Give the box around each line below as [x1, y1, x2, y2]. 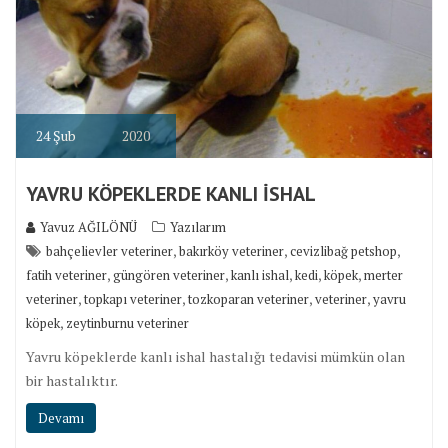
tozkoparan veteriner [188, 290, 309, 309]
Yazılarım [170, 218, 226, 237]
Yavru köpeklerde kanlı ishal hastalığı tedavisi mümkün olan [26, 347, 405, 367]
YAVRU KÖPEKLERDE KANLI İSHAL [26, 181, 316, 208]
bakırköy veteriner [179, 242, 284, 261]
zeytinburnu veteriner [66, 314, 189, 333]
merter [364, 266, 403, 285]
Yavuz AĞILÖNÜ [40, 218, 137, 237]
